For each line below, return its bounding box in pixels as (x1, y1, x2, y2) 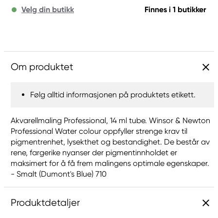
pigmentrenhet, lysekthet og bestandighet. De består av (11, 137, 210, 146)
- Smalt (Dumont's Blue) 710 (11, 169, 107, 179)
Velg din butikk (21, 5, 74, 14)
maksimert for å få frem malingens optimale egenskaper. (11, 159, 209, 168)
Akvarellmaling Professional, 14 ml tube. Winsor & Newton (11, 116, 210, 125)
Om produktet (11, 61, 73, 73)
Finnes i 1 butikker (145, 5, 206, 14)
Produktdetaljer (11, 197, 80, 208)
